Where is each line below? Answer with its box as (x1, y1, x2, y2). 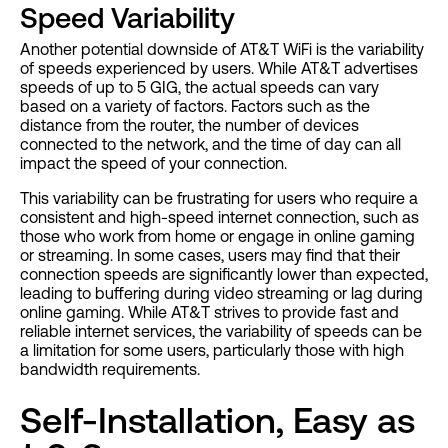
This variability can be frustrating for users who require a (20, 188, 418, 207)
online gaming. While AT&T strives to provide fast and (20, 302, 399, 321)
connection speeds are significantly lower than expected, (20, 264, 428, 283)
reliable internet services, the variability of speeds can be (20, 321, 422, 340)
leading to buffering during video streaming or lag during (20, 283, 423, 302)
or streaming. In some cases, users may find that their (20, 245, 400, 264)
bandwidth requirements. (20, 359, 200, 378)
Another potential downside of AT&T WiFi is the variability (20, 39, 424, 58)
